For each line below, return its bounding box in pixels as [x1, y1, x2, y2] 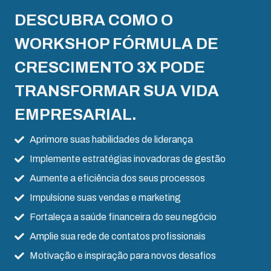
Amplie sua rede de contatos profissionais [30, 230, 206, 241]
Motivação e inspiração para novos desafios [30, 250, 216, 261]
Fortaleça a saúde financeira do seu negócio [30, 211, 217, 222]
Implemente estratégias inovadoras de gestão [30, 153, 226, 164]
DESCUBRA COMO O [15, 11, 173, 28]
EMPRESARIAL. [15, 105, 137, 123]
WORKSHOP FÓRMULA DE [15, 34, 218, 52]
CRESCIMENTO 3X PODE [15, 58, 205, 76]
